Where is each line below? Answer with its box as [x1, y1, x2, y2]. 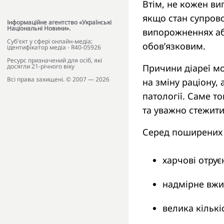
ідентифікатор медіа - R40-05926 [7, 43, 101, 52]
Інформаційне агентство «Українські [7, 18, 111, 27]
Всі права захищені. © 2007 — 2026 [7, 75, 109, 84]
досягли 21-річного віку [7, 62, 74, 71]
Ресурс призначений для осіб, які [7, 56, 102, 65]
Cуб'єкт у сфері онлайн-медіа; [7, 37, 92, 46]
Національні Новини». [7, 24, 70, 33]
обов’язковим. [142, 40, 205, 52]
